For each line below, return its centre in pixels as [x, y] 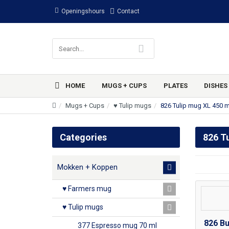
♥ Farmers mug [87, 189]
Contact [128, 11]
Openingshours [83, 11]
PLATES [175, 86]
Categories [83, 137]
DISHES [216, 86]
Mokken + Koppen [87, 167]
